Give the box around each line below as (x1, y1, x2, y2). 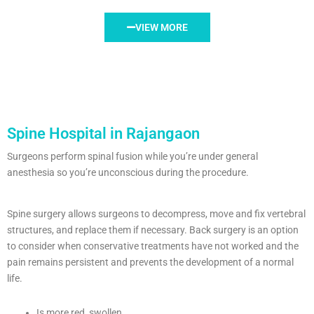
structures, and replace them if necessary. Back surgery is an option (7, 224, 299, 236)
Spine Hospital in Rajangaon (7, 125, 200, 143)
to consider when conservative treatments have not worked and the (7, 240, 299, 252)
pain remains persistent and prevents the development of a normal (7, 257, 294, 268)
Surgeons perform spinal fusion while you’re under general (7, 151, 258, 163)
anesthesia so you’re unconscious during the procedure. (7, 167, 251, 179)
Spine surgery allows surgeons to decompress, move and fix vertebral (7, 208, 306, 220)
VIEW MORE (135, 22, 188, 34)
